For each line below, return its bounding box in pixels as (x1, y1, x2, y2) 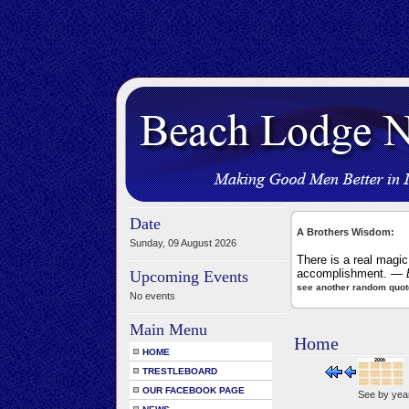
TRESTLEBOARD (142, 366, 217, 376)
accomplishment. (297, 267, 391, 280)
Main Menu (130, 320, 207, 339)
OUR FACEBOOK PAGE (142, 385, 245, 395)
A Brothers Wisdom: (297, 226, 394, 237)
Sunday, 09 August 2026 (130, 237, 236, 248)
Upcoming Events (130, 267, 248, 286)
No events (130, 290, 175, 301)
